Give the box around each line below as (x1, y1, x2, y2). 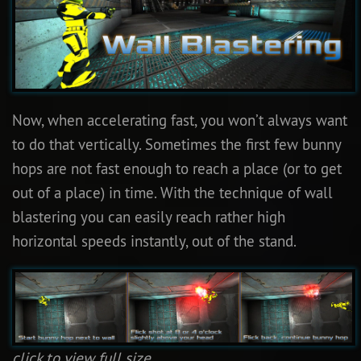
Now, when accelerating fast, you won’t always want (12, 110, 347, 130)
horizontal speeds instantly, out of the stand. (12, 230, 297, 251)
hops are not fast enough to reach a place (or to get (12, 158, 342, 178)
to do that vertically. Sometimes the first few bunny (12, 134, 341, 154)
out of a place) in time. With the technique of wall (12, 182, 333, 202)
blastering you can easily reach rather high (12, 206, 285, 226)
